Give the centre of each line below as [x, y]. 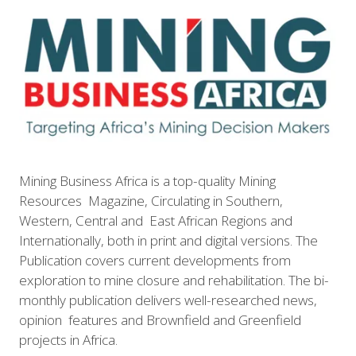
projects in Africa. [68, 339]
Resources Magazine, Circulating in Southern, [151, 200]
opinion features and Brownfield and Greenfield [160, 319]
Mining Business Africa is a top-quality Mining [147, 180]
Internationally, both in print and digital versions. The [168, 240]
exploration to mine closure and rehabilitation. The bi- [174, 280]
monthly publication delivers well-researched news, [168, 300]
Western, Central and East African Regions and [156, 220]
